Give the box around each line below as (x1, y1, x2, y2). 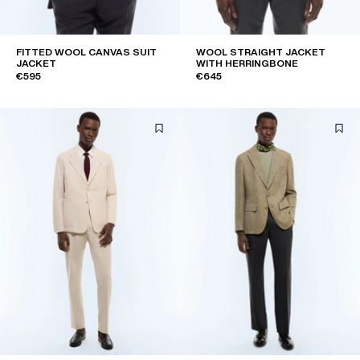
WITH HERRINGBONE (196, 58, 298, 69)
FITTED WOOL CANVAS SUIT (16, 47, 157, 58)
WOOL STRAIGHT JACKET (196, 47, 325, 58)
